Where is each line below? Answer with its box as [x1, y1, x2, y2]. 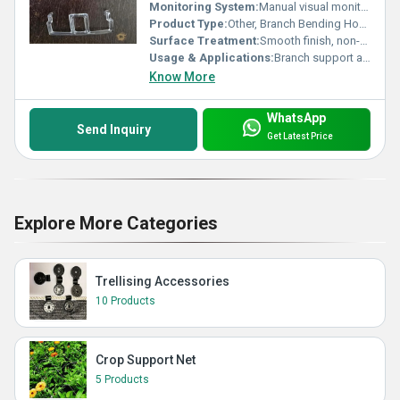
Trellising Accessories [96, 273, 229, 288]
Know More [149, 70, 215, 85]
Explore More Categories [14, 212, 218, 234]
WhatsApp [266, 110, 326, 125]
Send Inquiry [76, 121, 151, 137]
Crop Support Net [96, 352, 196, 367]
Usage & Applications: [149, 51, 274, 65]
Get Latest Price [266, 131, 333, 142]
